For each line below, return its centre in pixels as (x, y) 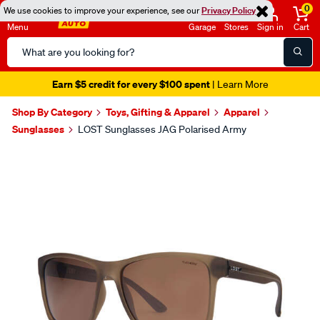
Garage (202, 27)
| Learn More (239, 84)
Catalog (26, 62)
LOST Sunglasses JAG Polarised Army (162, 129)
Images (44, 157)
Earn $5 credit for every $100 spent (131, 84)
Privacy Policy (229, 10)
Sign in (270, 27)
